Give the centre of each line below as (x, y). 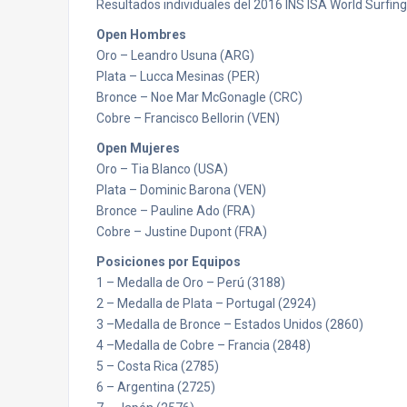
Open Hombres (141, 35)
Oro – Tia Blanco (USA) (162, 169)
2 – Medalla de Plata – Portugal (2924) (206, 303)
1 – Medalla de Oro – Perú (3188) (191, 283)
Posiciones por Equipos (169, 262)
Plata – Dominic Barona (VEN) (181, 190)
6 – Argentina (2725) (156, 387)
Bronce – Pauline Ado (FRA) (176, 211)
